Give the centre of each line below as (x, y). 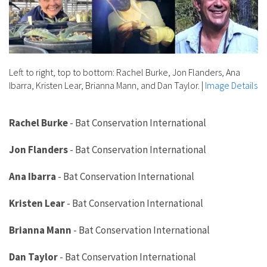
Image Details (231, 86)
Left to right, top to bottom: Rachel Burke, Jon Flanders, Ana (125, 72)
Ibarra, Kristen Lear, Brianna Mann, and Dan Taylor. (104, 86)
